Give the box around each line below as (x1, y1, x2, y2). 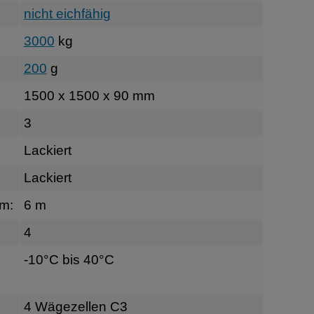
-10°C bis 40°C (23, 252, 114, 267)
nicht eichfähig (23, 6, 111, 21)
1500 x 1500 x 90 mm (23, 88, 155, 103)
